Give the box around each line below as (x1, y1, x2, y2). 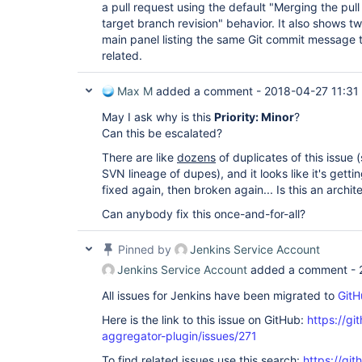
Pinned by (115, 242, 175, 256)
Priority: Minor (214, 110, 294, 124)
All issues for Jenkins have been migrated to (102, 288, 338, 302)
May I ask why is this (102, 110, 214, 124)
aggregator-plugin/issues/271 (102, 329, 257, 343)
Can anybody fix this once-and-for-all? (102, 207, 305, 221)
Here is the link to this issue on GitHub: (102, 313, 307, 326)
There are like (102, 150, 177, 164)
